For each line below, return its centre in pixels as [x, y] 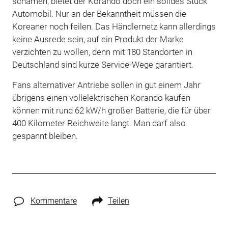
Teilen [118, 201]
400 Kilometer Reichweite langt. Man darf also [99, 123]
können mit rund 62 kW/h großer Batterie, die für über [111, 110]
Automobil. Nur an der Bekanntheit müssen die [99, 13]
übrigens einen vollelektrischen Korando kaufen [101, 97]
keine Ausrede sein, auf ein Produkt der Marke [98, 39]
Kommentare [53, 201]
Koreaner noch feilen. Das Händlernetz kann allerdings [114, 26]
